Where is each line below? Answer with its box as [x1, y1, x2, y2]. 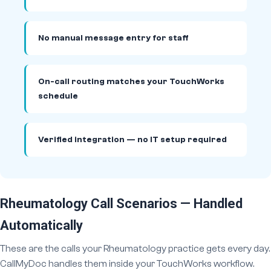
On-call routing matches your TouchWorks [38, 77, 224, 87]
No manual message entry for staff [38, 33, 189, 43]
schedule [38, 91, 78, 101]
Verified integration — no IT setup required [38, 135, 227, 145]
